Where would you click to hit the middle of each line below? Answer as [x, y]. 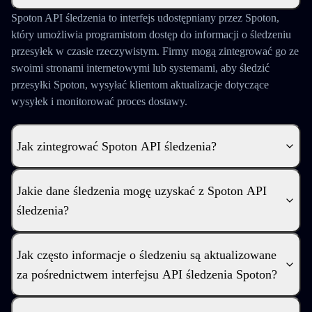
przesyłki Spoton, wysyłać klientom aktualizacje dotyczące [140, 85]
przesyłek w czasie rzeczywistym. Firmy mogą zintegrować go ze [155, 51]
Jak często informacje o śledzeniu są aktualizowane [147, 255]
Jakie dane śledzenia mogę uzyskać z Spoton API [142, 191]
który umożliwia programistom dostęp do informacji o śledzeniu [151, 34]
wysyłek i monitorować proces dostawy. [99, 101]
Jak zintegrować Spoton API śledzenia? [117, 146]
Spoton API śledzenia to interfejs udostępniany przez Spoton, [145, 18]
